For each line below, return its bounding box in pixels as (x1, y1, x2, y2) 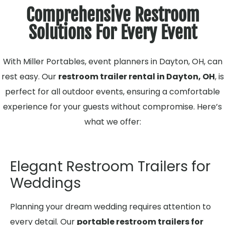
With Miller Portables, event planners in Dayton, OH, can (3, 56, 222, 67)
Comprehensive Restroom (26, 4, 199, 26)
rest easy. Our (1, 71, 58, 82)
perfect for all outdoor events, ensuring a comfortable (5, 86, 220, 97)
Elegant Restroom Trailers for (10, 157, 210, 177)
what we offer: (84, 116, 141, 128)
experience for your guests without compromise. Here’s (3, 101, 222, 113)
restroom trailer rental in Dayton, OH (58, 71, 215, 82)
